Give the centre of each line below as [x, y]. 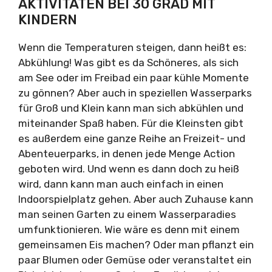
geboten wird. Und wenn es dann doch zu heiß [129, 168]
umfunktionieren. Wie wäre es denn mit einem [129, 229]
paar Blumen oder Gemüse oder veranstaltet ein [135, 260]
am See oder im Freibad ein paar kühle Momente [134, 77]
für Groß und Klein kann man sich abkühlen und [131, 108]
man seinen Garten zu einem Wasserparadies [127, 214]
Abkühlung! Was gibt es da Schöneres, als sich [128, 62]
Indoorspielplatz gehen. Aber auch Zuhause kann [136, 199]
